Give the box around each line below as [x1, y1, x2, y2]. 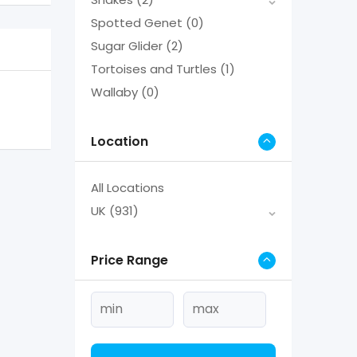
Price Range [90, 250, 168, 269]
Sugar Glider [90, 37, 166, 54]
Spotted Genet [90, 14, 186, 31]
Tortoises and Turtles [90, 60, 220, 77]
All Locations [90, 178, 164, 196]
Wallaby [90, 83, 141, 100]
